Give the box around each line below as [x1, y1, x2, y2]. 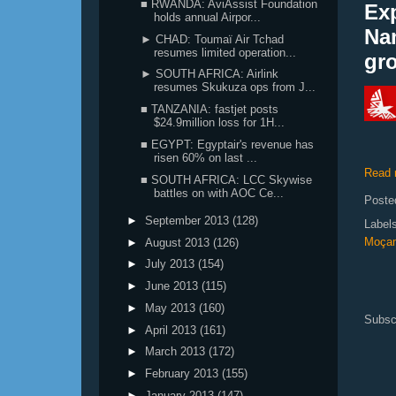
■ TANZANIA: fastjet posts [141, 103, 279, 116]
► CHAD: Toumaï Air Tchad [141, 32, 285, 46]
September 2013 [144, 213, 232, 227]
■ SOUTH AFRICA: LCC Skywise [141, 172, 313, 187]
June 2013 [144, 279, 202, 293]
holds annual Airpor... [154, 10, 262, 24]
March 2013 [144, 345, 209, 359]
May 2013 [144, 301, 199, 315]
